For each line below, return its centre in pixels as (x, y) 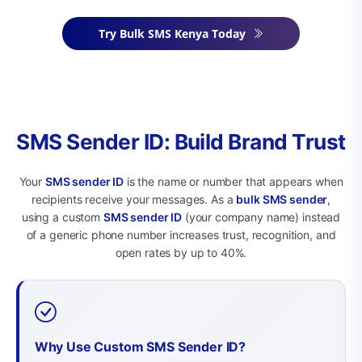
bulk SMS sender (282, 199)
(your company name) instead (261, 217)
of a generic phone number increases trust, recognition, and (181, 234)
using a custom (62, 217)
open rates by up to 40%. (181, 252)
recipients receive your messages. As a (134, 199)
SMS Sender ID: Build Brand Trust (181, 141)
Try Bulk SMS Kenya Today (173, 33)
